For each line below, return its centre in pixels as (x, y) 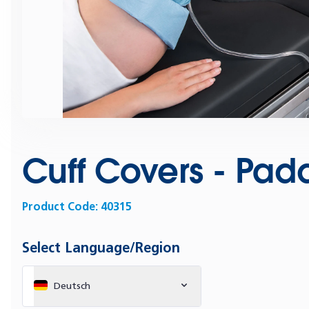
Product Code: (61, 207)
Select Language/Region (101, 248)
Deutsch (72, 286)
